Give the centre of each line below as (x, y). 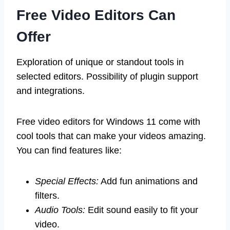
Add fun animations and (148, 181)
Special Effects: (67, 181)
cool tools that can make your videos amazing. (111, 136)
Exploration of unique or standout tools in (100, 62)
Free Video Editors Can (96, 15)
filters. (47, 195)
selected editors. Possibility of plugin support (107, 76)
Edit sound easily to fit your (142, 210)
